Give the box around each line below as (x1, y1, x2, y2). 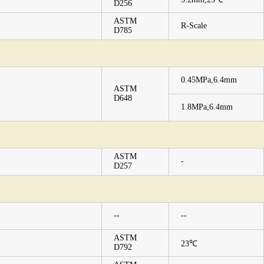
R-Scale (181, 21, 207, 30)
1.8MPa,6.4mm (181, 103, 233, 111)
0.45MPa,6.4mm (181, 75, 237, 84)
